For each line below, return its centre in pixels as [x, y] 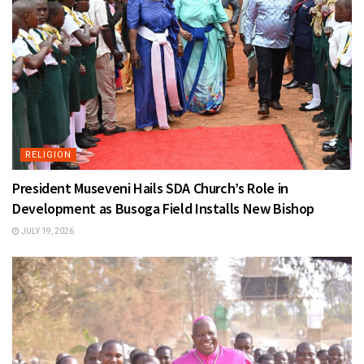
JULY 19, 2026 [47, 232]
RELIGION [48, 155]
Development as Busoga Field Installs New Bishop [164, 209]
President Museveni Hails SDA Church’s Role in [150, 188]
